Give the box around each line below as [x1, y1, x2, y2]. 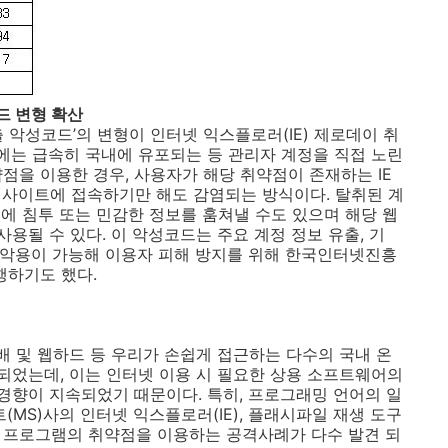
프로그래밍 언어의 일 [248, 384, 402, 404]
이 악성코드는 [111, 224, 212, 244]
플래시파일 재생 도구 [248, 404, 402, 424]
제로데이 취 [314, 124, 399, 144]
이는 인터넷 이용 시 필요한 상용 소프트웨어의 [69, 364, 403, 384]
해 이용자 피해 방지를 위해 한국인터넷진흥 [84, 244, 397, 264]
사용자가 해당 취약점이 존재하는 [134, 164, 373, 184]
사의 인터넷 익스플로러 [43, 404, 213, 424]
